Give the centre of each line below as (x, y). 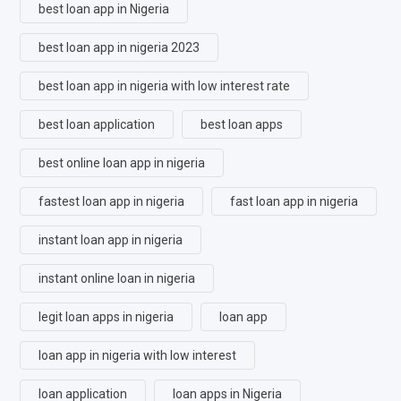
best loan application (97, 124)
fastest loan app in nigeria (111, 201)
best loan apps (242, 124)
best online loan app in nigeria (122, 162)
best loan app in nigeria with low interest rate (164, 85)
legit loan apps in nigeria (106, 316)
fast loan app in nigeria (294, 201)
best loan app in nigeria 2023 (119, 47)
